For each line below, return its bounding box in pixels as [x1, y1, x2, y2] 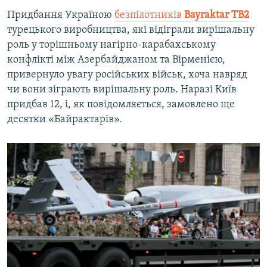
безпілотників [114, 10, 184, 21]
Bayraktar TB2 [184, 10, 249, 21]
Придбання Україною [7, 10, 114, 21]
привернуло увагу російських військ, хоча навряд [7, 69, 247, 81]
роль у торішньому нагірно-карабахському [7, 39, 216, 51]
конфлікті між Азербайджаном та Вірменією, [7, 54, 225, 66]
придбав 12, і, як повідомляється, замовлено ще [7, 99, 235, 111]
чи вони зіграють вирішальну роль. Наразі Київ [7, 84, 237, 96]
